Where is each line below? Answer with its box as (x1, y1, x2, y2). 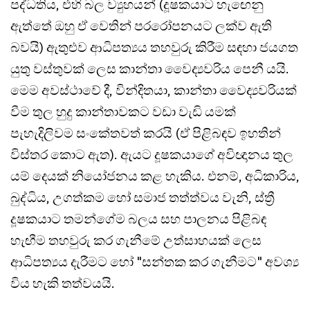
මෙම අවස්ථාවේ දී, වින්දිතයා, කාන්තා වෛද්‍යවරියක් (10, 81, 297, 98)
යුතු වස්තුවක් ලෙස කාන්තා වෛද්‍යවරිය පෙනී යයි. (10, 60, 289, 77)
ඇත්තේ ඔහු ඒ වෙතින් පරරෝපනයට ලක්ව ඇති (10, 17, 272, 34)
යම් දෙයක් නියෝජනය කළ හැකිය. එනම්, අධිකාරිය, (10, 167, 300, 184)
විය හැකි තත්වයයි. (10, 274, 115, 291)
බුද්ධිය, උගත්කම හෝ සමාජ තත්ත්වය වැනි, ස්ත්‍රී (10, 188, 275, 206)
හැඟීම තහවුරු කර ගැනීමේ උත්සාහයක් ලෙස (10, 231, 262, 248)
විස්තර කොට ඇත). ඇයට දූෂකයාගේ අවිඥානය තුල (10, 145, 293, 163)
